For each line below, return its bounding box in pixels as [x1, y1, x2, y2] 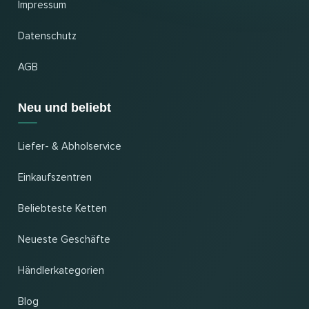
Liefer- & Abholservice [18, 141, 121, 152]
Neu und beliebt [18, 101, 111, 114]
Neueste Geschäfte [18, 235, 110, 245]
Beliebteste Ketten [18, 203, 107, 214]
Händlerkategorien [18, 266, 104, 276]
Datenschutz [18, 31, 77, 41]
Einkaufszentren [18, 172, 92, 183]
